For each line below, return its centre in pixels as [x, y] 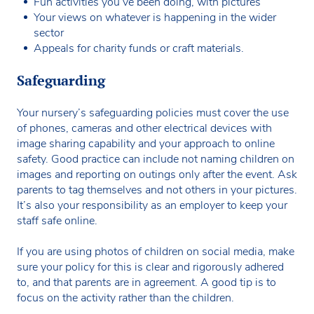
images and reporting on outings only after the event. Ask [157, 174]
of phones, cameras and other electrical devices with [144, 128]
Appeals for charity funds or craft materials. [139, 48]
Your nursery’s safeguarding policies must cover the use [153, 112]
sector [49, 33]
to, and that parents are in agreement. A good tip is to [146, 282]
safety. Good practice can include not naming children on [156, 159]
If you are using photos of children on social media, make [156, 251]
